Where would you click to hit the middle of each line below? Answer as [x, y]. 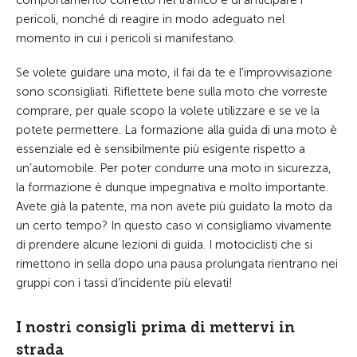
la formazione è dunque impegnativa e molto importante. [172, 187]
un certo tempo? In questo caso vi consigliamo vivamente [174, 226]
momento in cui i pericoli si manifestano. [126, 38]
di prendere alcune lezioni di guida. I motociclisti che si [164, 245]
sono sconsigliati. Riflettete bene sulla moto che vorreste [172, 92]
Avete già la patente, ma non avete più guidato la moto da [174, 206]
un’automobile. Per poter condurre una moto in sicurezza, [174, 168]
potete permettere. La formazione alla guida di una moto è [177, 130]
